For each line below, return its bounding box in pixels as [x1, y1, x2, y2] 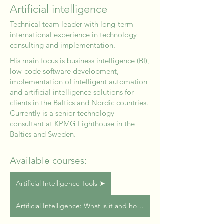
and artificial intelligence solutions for [10, 87, 134, 97]
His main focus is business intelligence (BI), [10, 56, 149, 65]
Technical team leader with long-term [10, 19, 133, 29]
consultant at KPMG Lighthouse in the [10, 119, 135, 128]
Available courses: [10, 155, 87, 166]
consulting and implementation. [10, 40, 115, 50]
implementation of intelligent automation [10, 77, 147, 86]
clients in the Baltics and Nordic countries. [10, 98, 148, 107]
